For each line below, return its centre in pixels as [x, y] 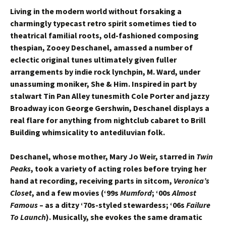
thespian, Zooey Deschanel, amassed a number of [101, 47]
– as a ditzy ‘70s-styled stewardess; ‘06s [112, 205]
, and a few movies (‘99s [76, 193]
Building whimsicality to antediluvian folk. [88, 132]
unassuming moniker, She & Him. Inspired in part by [103, 84]
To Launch [28, 217]
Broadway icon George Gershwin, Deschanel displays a [110, 108]
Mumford [136, 193]
